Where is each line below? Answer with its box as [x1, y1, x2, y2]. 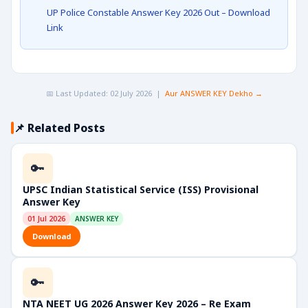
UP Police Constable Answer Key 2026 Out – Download [47, 6, 270, 19]
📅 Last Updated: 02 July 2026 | [45, 88, 165, 98]
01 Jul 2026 [27, 214, 65, 223]
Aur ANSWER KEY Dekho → [164, 88, 263, 98]
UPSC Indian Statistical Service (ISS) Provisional [23, 183, 258, 196]
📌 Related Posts [14, 120, 105, 135]
